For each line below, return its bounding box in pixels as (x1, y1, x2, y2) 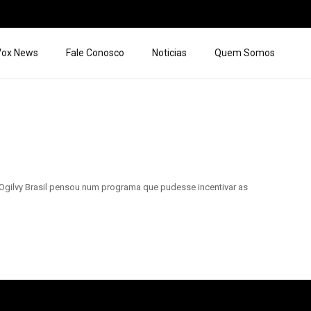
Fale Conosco (66, 47, 124, 58)
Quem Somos (215, 47, 275, 58)
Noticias (152, 47, 187, 58)
